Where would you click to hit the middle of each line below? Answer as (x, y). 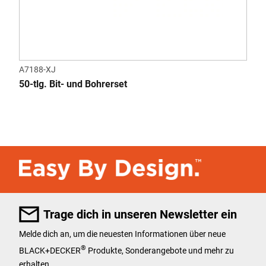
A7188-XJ (37, 69)
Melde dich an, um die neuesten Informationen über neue (122, 234)
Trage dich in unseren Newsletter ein (140, 214)
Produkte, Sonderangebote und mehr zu (160, 250)
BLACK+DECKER (50, 250)
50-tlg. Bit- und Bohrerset (73, 84)
